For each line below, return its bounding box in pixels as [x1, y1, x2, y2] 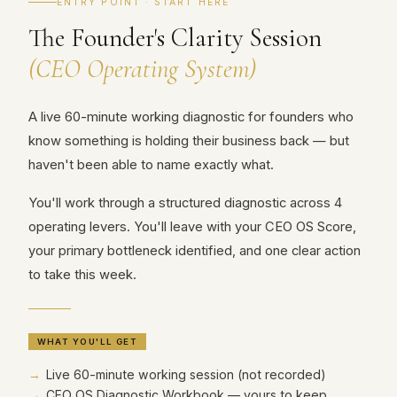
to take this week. [28, 267, 136, 283]
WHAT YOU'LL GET [36, 337, 138, 346]
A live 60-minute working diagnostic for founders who [28, 109, 354, 125]
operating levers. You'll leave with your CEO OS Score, [28, 219, 356, 235]
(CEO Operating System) [28, 53, 256, 84]
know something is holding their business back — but [28, 133, 349, 149]
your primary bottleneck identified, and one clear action [28, 243, 361, 259]
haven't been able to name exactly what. [28, 157, 274, 173]
